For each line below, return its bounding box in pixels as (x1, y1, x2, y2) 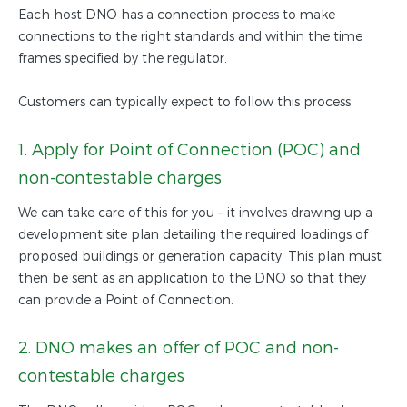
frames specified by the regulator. (18, 50, 227, 66)
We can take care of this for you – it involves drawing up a (18, 204, 372, 221)
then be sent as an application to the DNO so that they (18, 270, 366, 286)
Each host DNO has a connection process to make (18, 6, 335, 23)
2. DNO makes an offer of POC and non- (18, 337, 339, 357)
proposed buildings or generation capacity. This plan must (18, 248, 382, 264)
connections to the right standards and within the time (18, 28, 362, 45)
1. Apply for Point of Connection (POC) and (18, 139, 361, 159)
